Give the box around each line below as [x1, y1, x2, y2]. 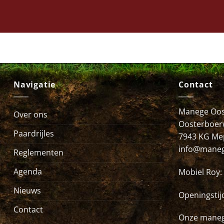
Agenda [13, 166, 42, 177]
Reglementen [13, 147, 63, 158]
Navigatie [13, 78, 56, 90]
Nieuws [13, 185, 41, 196]
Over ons [13, 109, 47, 120]
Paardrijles [13, 128, 54, 139]
